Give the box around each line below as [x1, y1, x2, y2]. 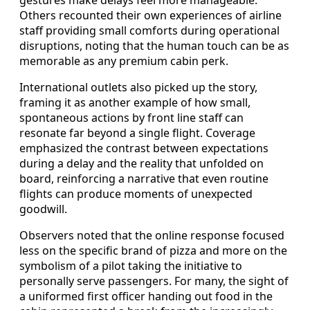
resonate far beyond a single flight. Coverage [19, 125, 255, 140]
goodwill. [19, 201, 67, 217]
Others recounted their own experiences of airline [19, 7, 282, 23]
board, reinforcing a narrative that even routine [19, 170, 268, 186]
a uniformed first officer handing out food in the [19, 288, 273, 304]
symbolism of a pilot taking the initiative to [19, 257, 242, 273]
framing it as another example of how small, [19, 94, 250, 110]
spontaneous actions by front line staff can [19, 109, 244, 125]
